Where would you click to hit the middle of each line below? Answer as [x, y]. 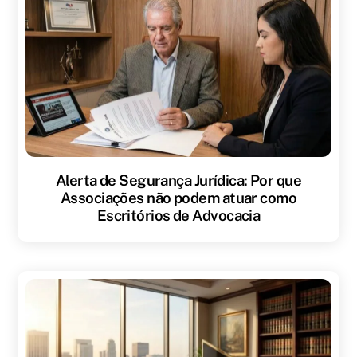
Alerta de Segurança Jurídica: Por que [178, 180]
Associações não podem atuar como [178, 197]
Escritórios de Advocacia [178, 215]
